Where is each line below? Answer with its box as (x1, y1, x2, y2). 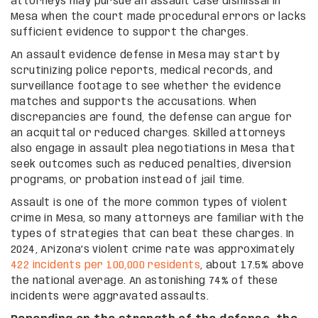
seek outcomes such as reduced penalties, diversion (11, 159, 291, 170)
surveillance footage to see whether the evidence (11, 81, 282, 92)
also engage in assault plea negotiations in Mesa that (11, 143, 296, 154)
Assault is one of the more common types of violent (11, 197, 287, 208)
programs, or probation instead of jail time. (11, 175, 245, 185)
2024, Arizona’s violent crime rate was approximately (11, 244, 295, 255)
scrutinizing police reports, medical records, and (11, 65, 273, 76)
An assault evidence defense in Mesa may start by (11, 50, 280, 60)
